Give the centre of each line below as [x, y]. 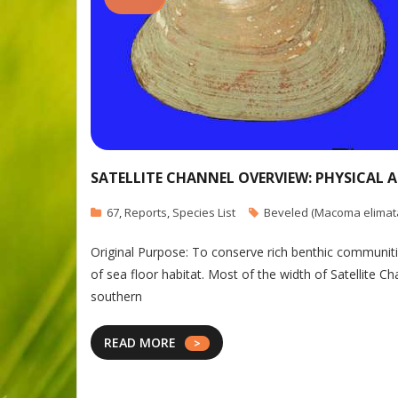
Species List [204, 212]
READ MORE [140, 342]
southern [116, 296]
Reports [146, 212]
